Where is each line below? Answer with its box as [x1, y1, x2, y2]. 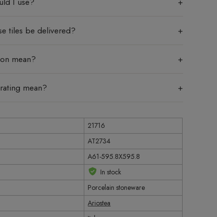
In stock [100, 167, 121, 177]
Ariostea [88, 198, 111, 208]
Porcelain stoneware [88, 182, 145, 192]
